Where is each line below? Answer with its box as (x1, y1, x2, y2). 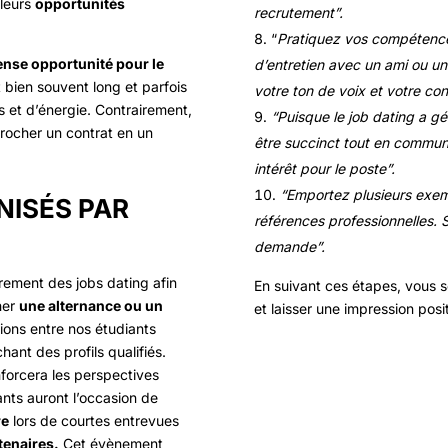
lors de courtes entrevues (9, 412, 180, 430)
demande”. (253, 238, 325, 256)
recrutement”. (253, 4, 343, 22)
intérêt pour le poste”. (253, 160, 395, 178)
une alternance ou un (19, 297, 164, 315)
